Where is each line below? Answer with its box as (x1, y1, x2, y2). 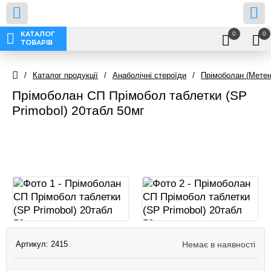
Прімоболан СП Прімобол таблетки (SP (12, 88, 247, 102)
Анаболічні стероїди (113, 70, 186, 80)
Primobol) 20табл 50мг (12, 103, 145, 117)
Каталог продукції (33, 70, 98, 80)
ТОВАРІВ (21, 39, 53, 46)
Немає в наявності (182, 240, 255, 249)
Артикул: (16, 240, 51, 249)
